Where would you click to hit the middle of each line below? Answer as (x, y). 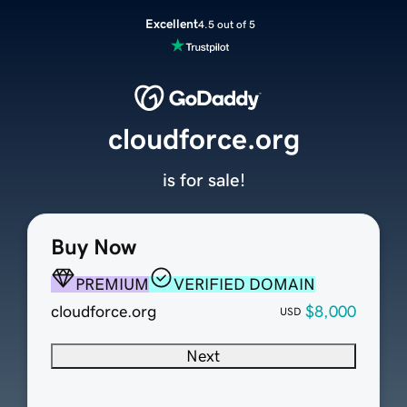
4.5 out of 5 (226, 24)
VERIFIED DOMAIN (244, 285)
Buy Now (93, 248)
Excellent (171, 24)
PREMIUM (112, 285)
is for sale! (203, 180)
